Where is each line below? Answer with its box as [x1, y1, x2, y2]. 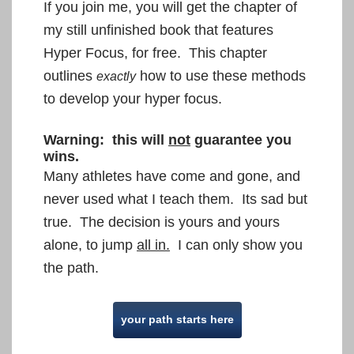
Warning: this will [43, 131, 168, 148]
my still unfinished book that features [43, 21, 273, 38]
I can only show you [170, 236, 303, 253]
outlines [43, 67, 96, 84]
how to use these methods [136, 67, 306, 84]
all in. [137, 236, 170, 253]
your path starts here [120, 312, 234, 326]
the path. [43, 259, 99, 276]
